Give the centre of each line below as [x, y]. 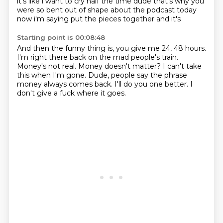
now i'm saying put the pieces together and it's [99, 19]
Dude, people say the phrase [137, 75]
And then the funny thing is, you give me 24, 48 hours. [111, 48]
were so [31, 10]
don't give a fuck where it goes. [71, 93]
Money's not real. [47, 66]
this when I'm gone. [52, 75]
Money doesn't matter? [120, 66]
